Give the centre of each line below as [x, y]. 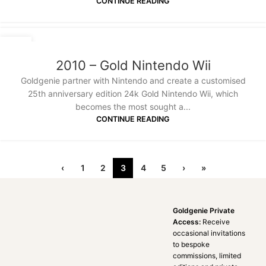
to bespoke [191, 245]
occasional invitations [209, 233]
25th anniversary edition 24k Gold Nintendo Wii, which [133, 94]
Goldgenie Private [204, 211]
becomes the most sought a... [133, 107]
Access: [188, 222]
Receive [216, 222]
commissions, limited [207, 256]
